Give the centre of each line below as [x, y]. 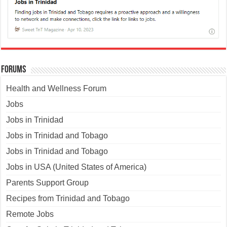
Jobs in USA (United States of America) [77, 155]
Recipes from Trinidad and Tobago [68, 186]
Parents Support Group [48, 171]
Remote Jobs [30, 202]
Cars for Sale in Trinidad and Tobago [72, 218]
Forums [14, 58]
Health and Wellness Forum [56, 77]
